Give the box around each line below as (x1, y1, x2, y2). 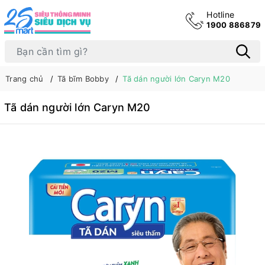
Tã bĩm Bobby (57, 74, 109, 83)
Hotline (206, 9, 234, 20)
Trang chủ (5, 74, 44, 83)
